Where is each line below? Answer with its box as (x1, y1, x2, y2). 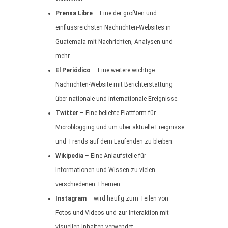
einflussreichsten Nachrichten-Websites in (55, 24, 171, 31)
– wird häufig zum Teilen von (87, 195, 168, 202)
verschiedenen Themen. (55, 181, 122, 188)
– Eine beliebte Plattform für (78, 109, 156, 117)
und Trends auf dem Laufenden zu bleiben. (55, 138, 174, 145)
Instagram (55, 195, 87, 202)
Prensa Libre (55, 10, 93, 17)
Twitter (55, 109, 78, 117)
